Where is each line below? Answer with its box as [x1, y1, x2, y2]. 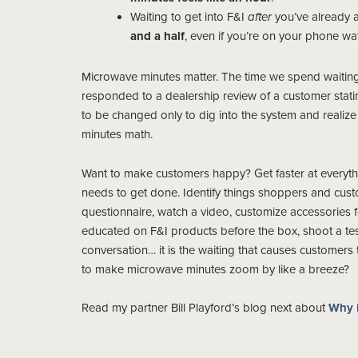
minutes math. [82, 126, 153, 141]
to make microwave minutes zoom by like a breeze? [82, 261, 349, 276]
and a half [130, 28, 185, 43]
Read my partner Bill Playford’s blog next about [82, 300, 328, 315]
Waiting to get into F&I [130, 9, 248, 24]
